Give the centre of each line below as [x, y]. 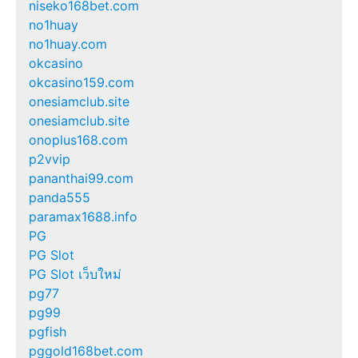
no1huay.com [68, 44]
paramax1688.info [83, 216]
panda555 [60, 197]
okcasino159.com [82, 82]
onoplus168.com [78, 139]
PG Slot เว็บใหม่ [75, 274]
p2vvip [50, 159]
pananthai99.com [81, 178]
